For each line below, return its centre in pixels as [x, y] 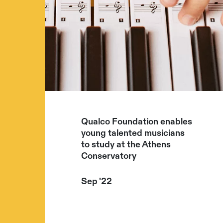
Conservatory [109, 156]
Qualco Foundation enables [137, 121]
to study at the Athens [126, 144]
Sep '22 [97, 181]
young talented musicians [133, 133]
